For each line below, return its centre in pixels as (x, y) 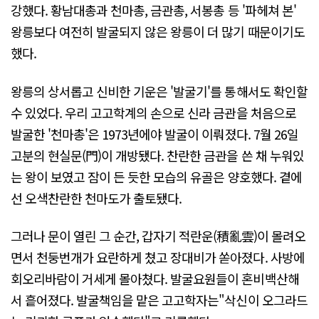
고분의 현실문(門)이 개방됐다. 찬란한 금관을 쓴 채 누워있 (157, 155)
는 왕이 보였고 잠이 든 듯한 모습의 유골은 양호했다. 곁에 (156, 176)
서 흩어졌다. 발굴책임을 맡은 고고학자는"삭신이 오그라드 (159, 299)
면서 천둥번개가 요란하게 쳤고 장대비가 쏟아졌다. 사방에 (158, 257)
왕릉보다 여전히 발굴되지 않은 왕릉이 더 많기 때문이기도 (158, 32)
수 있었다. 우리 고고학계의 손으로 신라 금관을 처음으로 (153, 112)
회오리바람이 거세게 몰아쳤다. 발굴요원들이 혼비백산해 (155, 278)
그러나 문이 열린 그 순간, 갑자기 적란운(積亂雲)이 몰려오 (158, 235)
